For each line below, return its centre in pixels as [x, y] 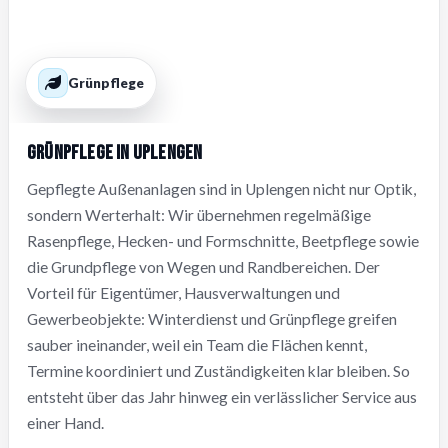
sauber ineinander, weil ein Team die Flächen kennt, [197, 345]
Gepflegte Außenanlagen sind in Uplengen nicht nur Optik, [221, 189]
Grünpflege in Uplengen [115, 153]
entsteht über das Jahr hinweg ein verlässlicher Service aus [222, 397]
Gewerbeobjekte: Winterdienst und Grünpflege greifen [212, 319]
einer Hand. [65, 423]
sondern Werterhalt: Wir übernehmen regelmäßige [199, 215]
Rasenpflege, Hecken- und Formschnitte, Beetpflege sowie [223, 241]
